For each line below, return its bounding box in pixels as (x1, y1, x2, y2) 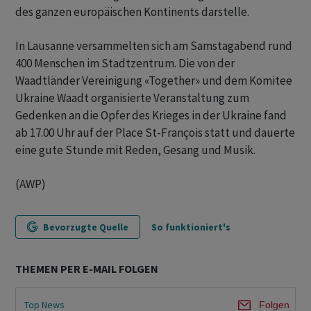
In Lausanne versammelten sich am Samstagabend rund (15, 38, 292, 54)
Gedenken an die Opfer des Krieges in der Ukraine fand (15, 108, 287, 124)
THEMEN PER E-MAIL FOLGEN (15, 262, 158, 276)
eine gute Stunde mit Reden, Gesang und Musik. (15, 142, 255, 158)
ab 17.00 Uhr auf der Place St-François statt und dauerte (15, 125, 295, 141)
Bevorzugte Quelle (43, 221, 128, 234)
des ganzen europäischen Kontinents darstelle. (15, 4, 249, 20)
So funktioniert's (151, 221, 230, 234)
